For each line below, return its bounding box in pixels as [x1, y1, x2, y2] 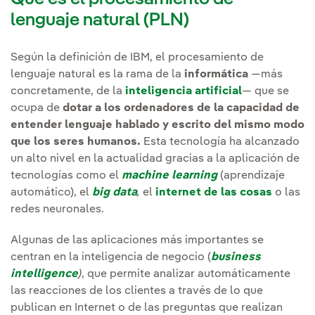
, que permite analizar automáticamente [82, 269, 290, 281]
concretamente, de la [11, 86, 125, 98]
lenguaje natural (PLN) [11, 11, 189, 30]
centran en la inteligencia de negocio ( [11, 252, 211, 264]
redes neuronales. [11, 204, 104, 216]
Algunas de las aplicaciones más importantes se [11, 235, 264, 247]
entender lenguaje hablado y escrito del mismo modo [11, 120, 304, 131]
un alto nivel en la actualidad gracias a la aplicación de [11, 153, 300, 165]
